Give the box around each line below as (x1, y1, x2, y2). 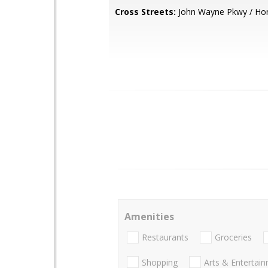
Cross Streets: (115, 6, 176, 17)
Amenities (124, 210, 174, 223)
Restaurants (142, 232, 188, 243)
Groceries (215, 232, 252, 243)
